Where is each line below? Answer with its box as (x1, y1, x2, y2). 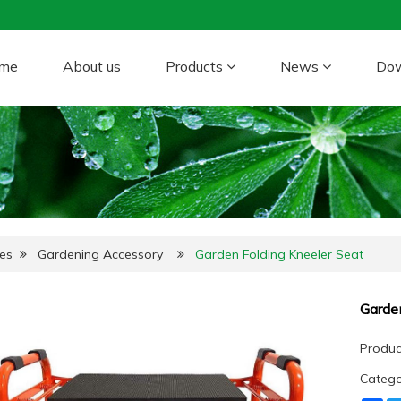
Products (166, 57, 226, 75)
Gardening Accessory (38, 245, 163, 262)
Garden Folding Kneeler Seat (195, 245, 363, 262)
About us (63, 57, 121, 75)
